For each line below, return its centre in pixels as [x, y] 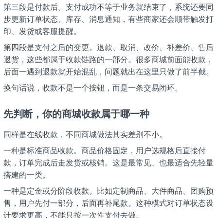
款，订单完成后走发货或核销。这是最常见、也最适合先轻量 [108, 163]
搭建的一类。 [27, 175]
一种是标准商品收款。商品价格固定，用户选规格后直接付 [104, 151]
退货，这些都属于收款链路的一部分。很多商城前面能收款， [108, 60]
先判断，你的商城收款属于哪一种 [76, 114]
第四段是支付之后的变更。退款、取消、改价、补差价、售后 [108, 47]
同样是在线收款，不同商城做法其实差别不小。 [85, 135]
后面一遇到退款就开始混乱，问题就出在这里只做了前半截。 [108, 72]
